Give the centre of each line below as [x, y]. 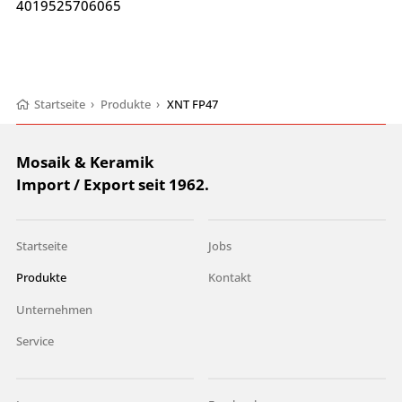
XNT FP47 [192, 105]
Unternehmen [54, 310]
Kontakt [230, 278]
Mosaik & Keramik [85, 162]
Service [35, 342]
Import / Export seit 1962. [112, 185]
